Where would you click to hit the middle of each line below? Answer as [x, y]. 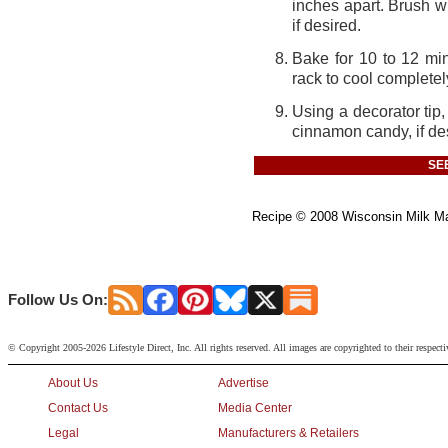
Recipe [274, 216]
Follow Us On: [58, 299]
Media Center [255, 408]
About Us [73, 383]
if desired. [326, 25]
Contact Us [78, 408]
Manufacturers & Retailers [288, 433]
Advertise [243, 383]
